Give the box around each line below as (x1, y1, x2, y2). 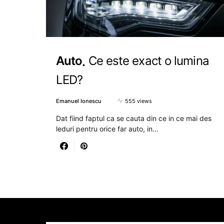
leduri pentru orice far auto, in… (56, 124, 158, 133)
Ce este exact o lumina (88, 53, 209, 68)
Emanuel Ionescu (56, 97, 101, 104)
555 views (125, 97, 152, 104)
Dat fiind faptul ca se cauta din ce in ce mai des (56, 113, 211, 122)
